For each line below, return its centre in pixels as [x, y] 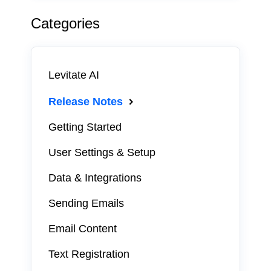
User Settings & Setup [102, 152]
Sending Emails [86, 203]
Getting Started [85, 127]
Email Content [82, 228]
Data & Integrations [95, 178]
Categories [65, 23]
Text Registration [89, 254]
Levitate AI [73, 75]
